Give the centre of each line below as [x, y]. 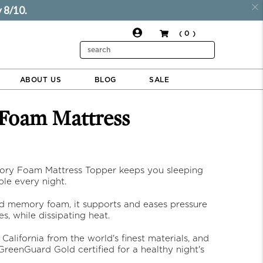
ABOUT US [41, 80]
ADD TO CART [216, 36]
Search [91, 46]
